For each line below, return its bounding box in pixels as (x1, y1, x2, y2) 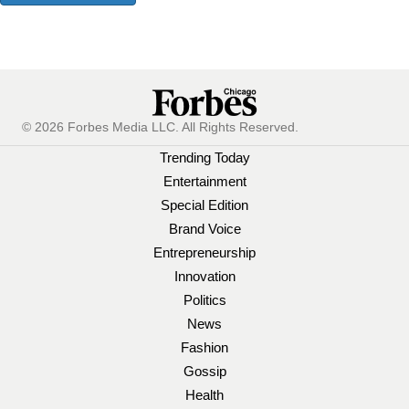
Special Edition (161, 196, 248, 213)
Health (185, 386, 224, 403)
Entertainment (163, 173, 246, 189)
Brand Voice (168, 220, 241, 236)
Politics (183, 291, 226, 308)
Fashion (181, 339, 228, 355)
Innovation (173, 267, 236, 284)
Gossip (183, 362, 226, 379)
